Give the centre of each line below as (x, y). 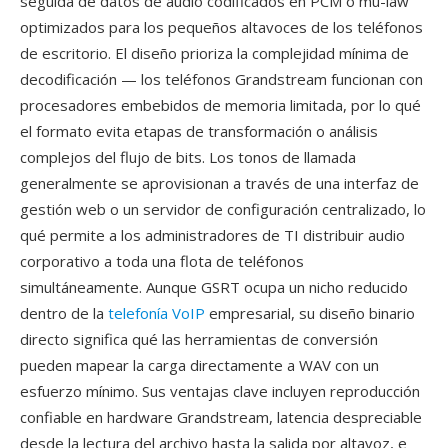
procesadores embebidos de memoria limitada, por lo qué (220, 105)
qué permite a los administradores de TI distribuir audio (212, 235)
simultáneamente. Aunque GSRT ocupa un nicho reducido (214, 287)
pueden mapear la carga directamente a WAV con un (199, 365)
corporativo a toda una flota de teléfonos (162, 261)
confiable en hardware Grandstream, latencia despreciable (221, 417)
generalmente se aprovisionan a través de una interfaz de (219, 183)
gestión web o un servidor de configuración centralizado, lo (223, 209)
